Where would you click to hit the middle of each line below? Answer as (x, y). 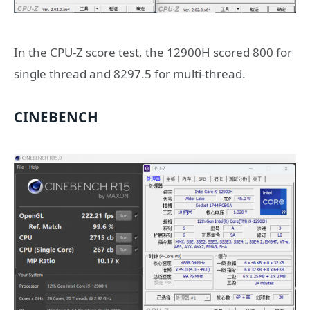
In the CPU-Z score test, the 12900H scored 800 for (153, 53)
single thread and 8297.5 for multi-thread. (130, 74)
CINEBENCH (56, 117)
